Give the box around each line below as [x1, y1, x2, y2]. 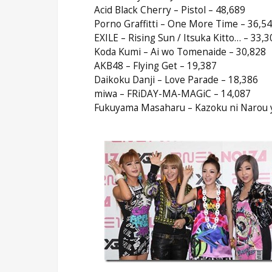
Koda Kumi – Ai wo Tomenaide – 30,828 [93, 45, 266, 58]
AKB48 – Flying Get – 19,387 [93, 59, 217, 72]
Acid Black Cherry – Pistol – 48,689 [93, 3, 245, 16]
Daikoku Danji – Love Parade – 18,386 [93, 73, 258, 86]
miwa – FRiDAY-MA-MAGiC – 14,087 [93, 87, 251, 100]
